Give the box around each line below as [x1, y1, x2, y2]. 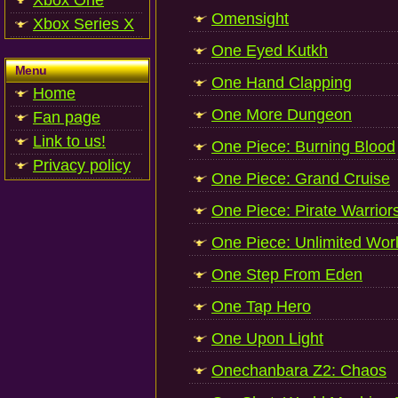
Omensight [211, 10, 289, 28]
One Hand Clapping [211, 74, 352, 92]
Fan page [33, 108, 100, 126]
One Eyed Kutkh [211, 42, 328, 60]
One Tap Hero [211, 298, 311, 315]
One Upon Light [211, 330, 323, 347]
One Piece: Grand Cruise [211, 170, 390, 187]
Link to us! [33, 132, 106, 150]
